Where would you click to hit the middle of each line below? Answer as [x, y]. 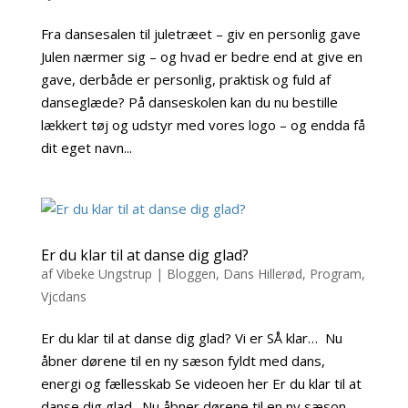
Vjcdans [63, 297]
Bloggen [191, 274]
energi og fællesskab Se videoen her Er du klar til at [201, 384]
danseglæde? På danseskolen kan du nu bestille [189, 102]
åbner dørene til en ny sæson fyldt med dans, [183, 361]
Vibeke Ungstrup [104, 274]
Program [335, 274]
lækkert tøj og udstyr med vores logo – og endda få [203, 125]
